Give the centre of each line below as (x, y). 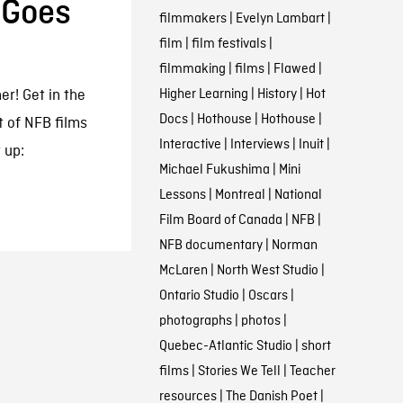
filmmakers (193, 19)
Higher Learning (203, 94)
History (277, 94)
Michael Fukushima (214, 170)
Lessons (182, 195)
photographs (195, 321)
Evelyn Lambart (280, 19)
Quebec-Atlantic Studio (225, 346)
